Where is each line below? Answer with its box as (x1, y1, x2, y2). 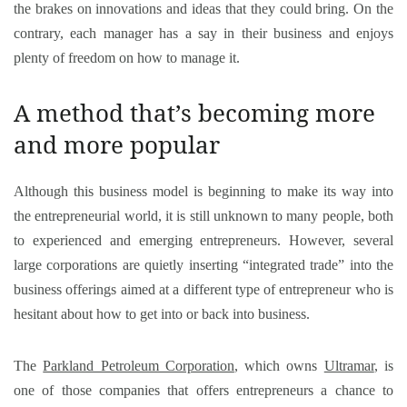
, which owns (233, 358, 324, 373)
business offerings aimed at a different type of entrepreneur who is (14, 282, 393, 297)
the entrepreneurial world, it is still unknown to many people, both (14, 208, 393, 223)
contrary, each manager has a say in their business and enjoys (14, 25, 393, 41)
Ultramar (323, 358, 374, 373)
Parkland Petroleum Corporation (43, 358, 234, 373)
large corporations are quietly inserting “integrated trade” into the (14, 257, 393, 273)
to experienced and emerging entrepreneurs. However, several (14, 233, 393, 248)
